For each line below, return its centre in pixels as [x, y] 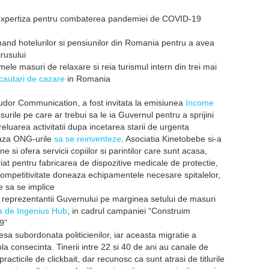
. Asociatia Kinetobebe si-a [171, 139]
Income [200, 103]
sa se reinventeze [88, 139]
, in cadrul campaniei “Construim [129, 211]
